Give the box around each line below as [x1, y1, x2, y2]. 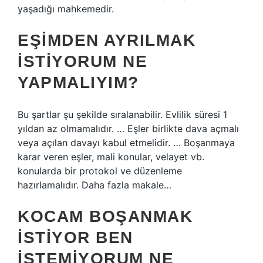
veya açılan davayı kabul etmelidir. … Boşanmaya [18, 137, 235, 149]
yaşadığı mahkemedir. [18, 3, 114, 15]
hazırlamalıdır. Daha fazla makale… [18, 179, 171, 191]
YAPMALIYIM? [18, 73, 139, 92]
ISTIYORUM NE [18, 52, 147, 70]
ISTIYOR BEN [18, 228, 133, 247]
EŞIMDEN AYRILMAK [18, 31, 195, 49]
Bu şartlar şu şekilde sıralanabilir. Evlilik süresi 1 [18, 109, 227, 120]
